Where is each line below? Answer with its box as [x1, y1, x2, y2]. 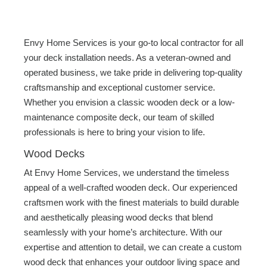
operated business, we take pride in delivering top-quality [24, 67, 243, 77]
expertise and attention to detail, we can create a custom [24, 242, 242, 252]
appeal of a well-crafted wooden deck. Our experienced [24, 182, 237, 193]
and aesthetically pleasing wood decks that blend [24, 212, 213, 222]
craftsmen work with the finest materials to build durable [24, 197, 239, 207]
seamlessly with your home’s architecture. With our [24, 227, 222, 237]
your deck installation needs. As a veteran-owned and [24, 52, 231, 63]
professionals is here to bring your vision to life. [24, 127, 205, 137]
